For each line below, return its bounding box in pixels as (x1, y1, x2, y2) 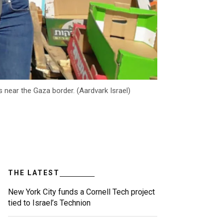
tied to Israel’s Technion (8, 198, 91, 208)
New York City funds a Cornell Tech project (8, 187, 155, 197)
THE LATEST (8, 169, 60, 177)
